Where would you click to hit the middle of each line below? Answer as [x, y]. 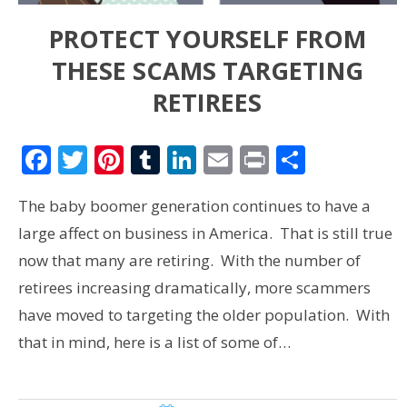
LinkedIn [254, 160]
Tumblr [209, 160]
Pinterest [184, 160]
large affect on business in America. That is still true [205, 233]
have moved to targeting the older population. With [203, 315]
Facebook [114, 160]
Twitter [135, 160]
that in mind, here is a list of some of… [154, 342]
